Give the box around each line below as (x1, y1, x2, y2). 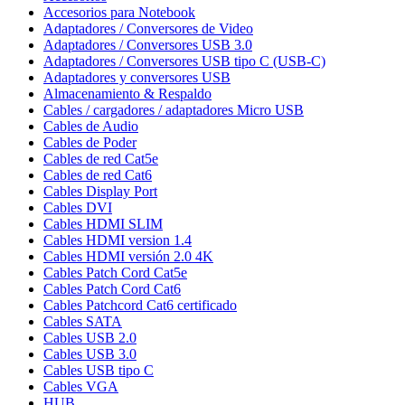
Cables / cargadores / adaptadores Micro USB (43, 102, 304, 118)
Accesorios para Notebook (43, 5, 195, 21)
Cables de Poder (43, 135, 137, 151)
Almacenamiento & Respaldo (43, 86, 212, 102)
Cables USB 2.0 (43, 330, 137, 346)
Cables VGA (43, 379, 118, 395)
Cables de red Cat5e (43, 151, 158, 167)
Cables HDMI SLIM (43, 216, 163, 232)
